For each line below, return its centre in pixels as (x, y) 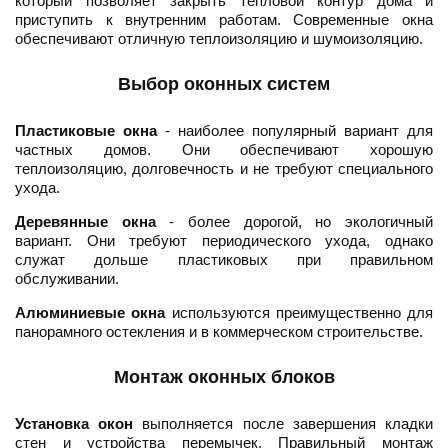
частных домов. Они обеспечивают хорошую (224, 150)
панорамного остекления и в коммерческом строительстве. (219, 332)
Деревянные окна (85, 222)
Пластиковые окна (86, 131)
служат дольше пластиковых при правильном (224, 260)
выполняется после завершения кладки (283, 424)
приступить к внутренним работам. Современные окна (224, 20)
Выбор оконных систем (224, 84)
